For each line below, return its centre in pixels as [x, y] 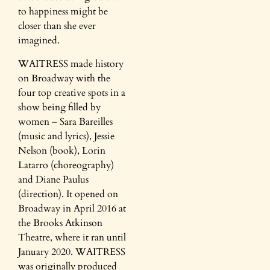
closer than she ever [57, 26]
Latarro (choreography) [66, 165]
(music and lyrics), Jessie [66, 136]
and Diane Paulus [53, 179]
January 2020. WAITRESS [72, 252]
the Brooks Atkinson [60, 223]
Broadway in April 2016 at [72, 208]
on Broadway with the [64, 78]
